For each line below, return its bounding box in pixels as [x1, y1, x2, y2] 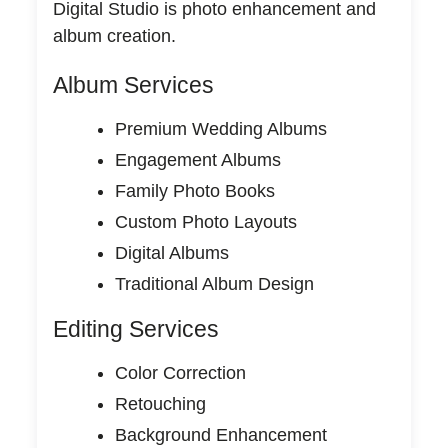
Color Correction [114, 362, 246, 383]
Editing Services [52, 315, 219, 342]
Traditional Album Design [114, 273, 314, 294]
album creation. [52, 25, 176, 46]
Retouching [114, 393, 206, 414]
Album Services [52, 71, 214, 98]
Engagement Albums [114, 149, 281, 170]
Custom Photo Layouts [114, 211, 297, 232]
